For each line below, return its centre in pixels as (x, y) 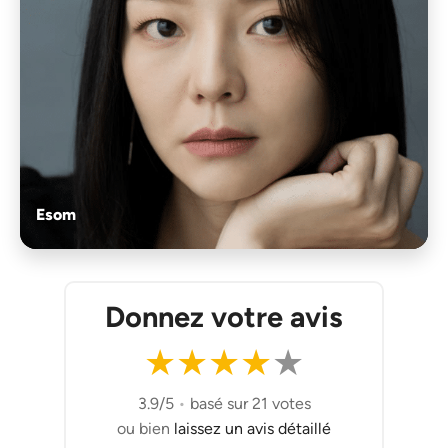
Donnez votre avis (224, 317)
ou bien (145, 429)
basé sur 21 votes (250, 404)
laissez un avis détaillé (252, 429)
